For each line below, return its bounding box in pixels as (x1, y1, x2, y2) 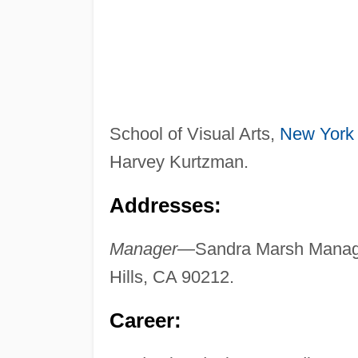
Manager (109, 238, 177, 259)
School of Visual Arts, (109, 123, 280, 144)
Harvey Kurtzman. (109, 151, 249, 172)
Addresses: (109, 193, 221, 217)
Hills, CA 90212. (109, 266, 234, 287)
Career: (109, 308, 181, 332)
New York (279, 123, 354, 144)
